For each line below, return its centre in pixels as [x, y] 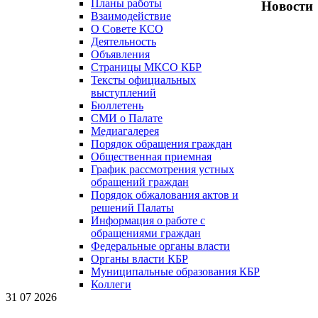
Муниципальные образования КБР [175, 272]
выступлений [124, 93]
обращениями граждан [146, 233]
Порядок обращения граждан [161, 144]
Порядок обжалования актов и [165, 195]
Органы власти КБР [139, 259]
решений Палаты [132, 208]
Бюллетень [117, 105]
